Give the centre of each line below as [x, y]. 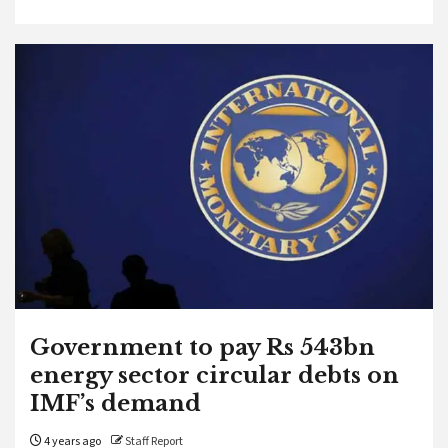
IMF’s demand [115, 403]
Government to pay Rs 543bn [202, 347]
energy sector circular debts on [214, 375]
